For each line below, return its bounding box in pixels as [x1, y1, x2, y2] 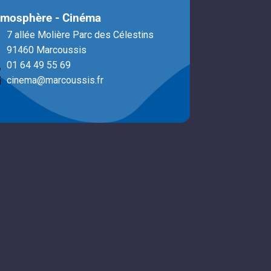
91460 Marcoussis [7, 44, 87, 56]
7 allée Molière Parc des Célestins [7, 29, 154, 41]
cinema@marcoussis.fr [7, 74, 104, 87]
